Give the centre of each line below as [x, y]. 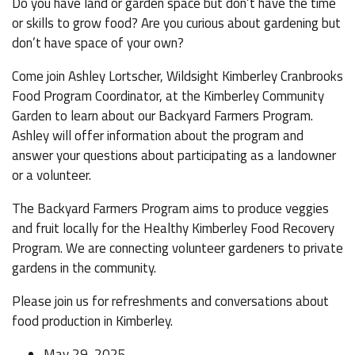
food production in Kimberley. [94, 321]
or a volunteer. [52, 175]
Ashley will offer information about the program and [158, 136]
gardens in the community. [86, 268]
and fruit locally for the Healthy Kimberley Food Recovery [173, 228]
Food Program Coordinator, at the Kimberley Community [168, 96]
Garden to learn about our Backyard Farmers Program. [162, 116]
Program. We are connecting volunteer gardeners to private [177, 248]
